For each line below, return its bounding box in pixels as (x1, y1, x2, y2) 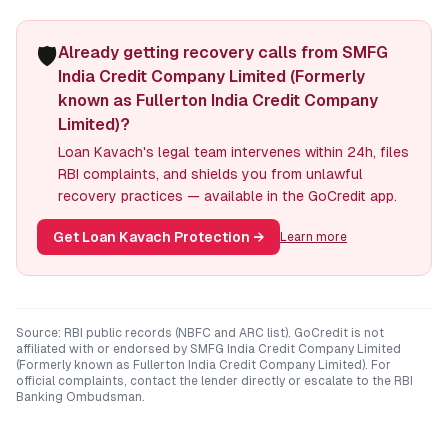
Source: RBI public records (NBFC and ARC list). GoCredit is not (16, 326, 384, 340)
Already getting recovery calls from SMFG (58, 43, 388, 62)
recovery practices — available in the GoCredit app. (58, 188, 397, 204)
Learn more (280, 230, 347, 244)
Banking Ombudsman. (16, 390, 145, 404)
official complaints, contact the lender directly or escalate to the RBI (16, 374, 413, 388)
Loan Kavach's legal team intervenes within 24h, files (58, 144, 409, 160)
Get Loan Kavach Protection (53, 229, 250, 245)
